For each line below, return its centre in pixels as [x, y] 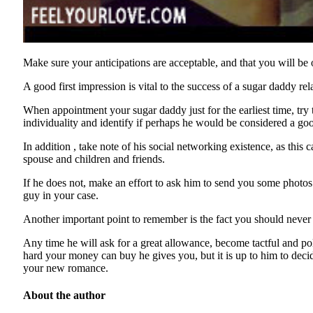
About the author [64, 295]
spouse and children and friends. [94, 159]
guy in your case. [61, 195]
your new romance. [66, 268]
